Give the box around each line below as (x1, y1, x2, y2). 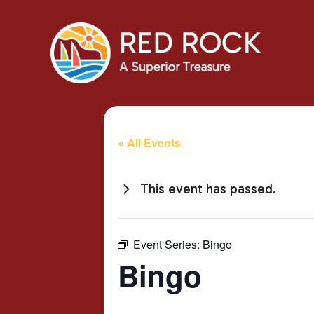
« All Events (118, 135, 181, 151)
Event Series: (133, 236, 203, 253)
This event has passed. (140, 181, 276, 198)
